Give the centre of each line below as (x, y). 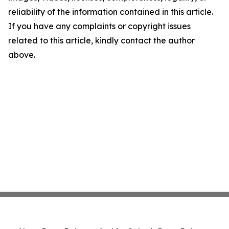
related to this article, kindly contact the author (101, 40)
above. (22, 55)
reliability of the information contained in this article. (111, 12)
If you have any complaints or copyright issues (99, 26)
